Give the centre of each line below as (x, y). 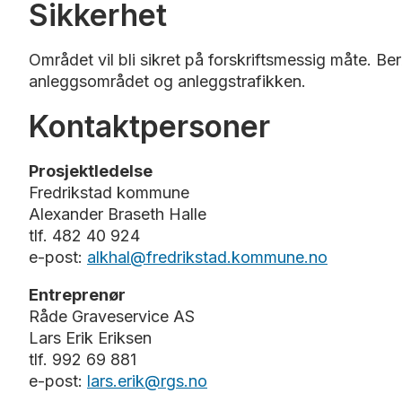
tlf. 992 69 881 (83, 359)
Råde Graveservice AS (112, 316)
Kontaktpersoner (149, 126)
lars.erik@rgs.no (147, 380)
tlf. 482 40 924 (87, 235)
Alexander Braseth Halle (118, 214)
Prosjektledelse (92, 170)
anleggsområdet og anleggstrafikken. (167, 81)
